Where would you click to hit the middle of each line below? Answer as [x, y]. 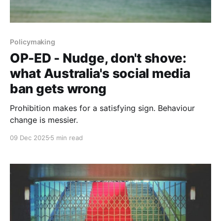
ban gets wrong [58, 88]
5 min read [67, 137]
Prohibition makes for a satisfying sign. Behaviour [102, 108]
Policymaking [33, 41]
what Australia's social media [100, 73]
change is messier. [44, 120]
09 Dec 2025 [30, 137]
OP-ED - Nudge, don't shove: [98, 58]
